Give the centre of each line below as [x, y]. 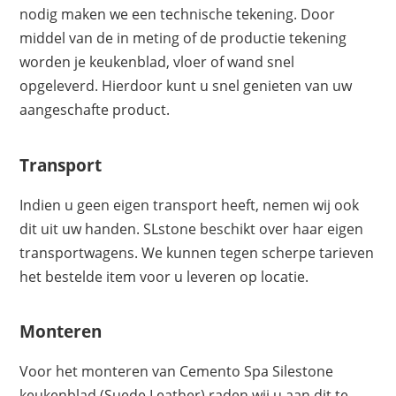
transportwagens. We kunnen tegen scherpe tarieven [197, 252]
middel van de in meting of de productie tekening [183, 38]
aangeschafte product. [95, 110]
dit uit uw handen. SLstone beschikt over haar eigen [192, 228]
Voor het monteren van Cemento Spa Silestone [177, 372]
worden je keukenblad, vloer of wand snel [157, 62]
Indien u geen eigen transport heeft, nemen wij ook [190, 205]
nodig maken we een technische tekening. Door [178, 15]
